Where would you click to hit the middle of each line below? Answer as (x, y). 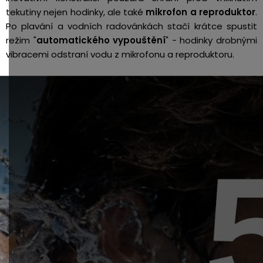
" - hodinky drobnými (212, 40)
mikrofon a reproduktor (201, 12)
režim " (21, 40)
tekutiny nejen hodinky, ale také (76, 12)
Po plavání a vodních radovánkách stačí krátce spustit (131, 26)
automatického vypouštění (101, 40)
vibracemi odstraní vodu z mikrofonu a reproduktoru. (121, 54)
